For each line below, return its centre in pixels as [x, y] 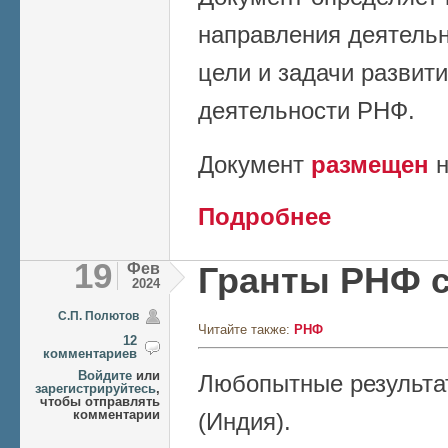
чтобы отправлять [100, 402]
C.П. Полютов [98, 316]
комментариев [90, 354]
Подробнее [264, 217]
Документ [254, 165]
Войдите [105, 376]
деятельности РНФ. [306, 111]
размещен [370, 165]
